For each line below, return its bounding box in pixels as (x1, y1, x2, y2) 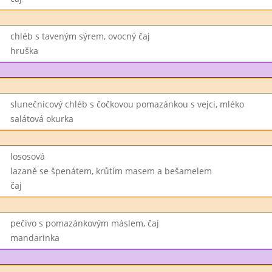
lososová (10, 151, 45, 162)
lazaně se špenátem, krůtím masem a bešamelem (10, 165, 212, 177)
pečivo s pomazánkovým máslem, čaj (10, 217, 159, 229)
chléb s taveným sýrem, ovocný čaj (10, 30, 150, 42)
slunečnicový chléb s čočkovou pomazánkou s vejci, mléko (10, 98, 244, 110)
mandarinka (10, 232, 59, 243)
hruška (10, 45, 38, 56)
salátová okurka (10, 113, 73, 124)
